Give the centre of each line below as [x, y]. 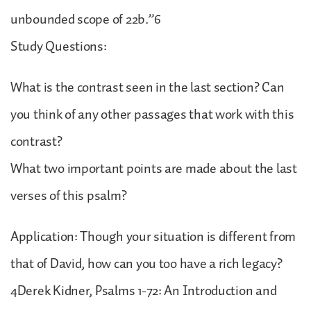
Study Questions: [59, 46]
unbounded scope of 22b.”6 [86, 19]
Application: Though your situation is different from [153, 236]
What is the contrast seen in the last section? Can [148, 87]
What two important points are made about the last [154, 168]
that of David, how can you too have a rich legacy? [146, 263]
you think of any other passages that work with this [152, 114]
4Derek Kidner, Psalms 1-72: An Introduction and [144, 291]
